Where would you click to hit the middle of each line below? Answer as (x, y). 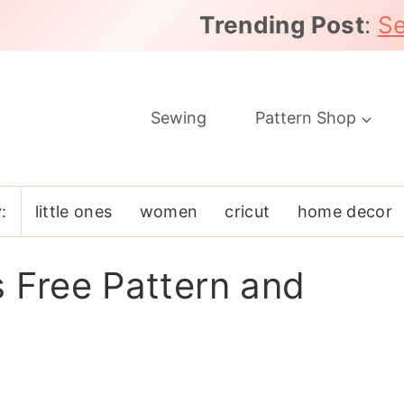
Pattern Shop (306, 118)
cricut (248, 211)
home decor (345, 211)
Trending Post (282, 25)
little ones (73, 211)
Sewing (179, 118)
